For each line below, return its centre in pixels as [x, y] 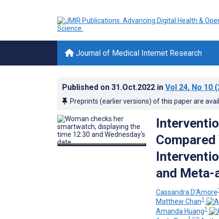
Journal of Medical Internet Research [138, 53]
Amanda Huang [180, 211]
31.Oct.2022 [134, 87]
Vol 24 [176, 87]
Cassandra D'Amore [186, 192]
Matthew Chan [178, 202]
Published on [87, 87]
